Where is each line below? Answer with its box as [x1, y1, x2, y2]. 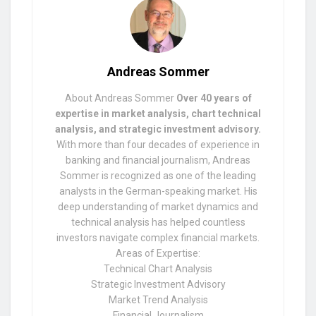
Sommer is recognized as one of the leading [60, 170, 256, 182]
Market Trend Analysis [108, 294, 208, 306]
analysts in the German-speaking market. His [59, 186, 257, 197]
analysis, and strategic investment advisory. [55, 123, 261, 135]
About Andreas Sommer [64, 92, 176, 104]
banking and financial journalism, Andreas [66, 154, 250, 166]
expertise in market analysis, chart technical [55, 108, 261, 120]
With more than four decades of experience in [56, 139, 260, 151]
